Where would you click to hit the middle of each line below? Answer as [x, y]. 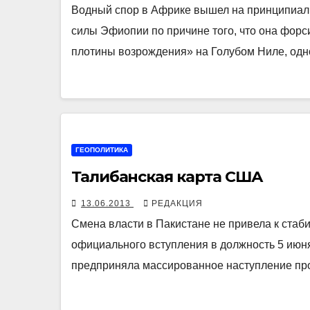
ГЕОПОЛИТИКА [102, 150]
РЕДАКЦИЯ [177, 204]
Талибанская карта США [167, 177]
